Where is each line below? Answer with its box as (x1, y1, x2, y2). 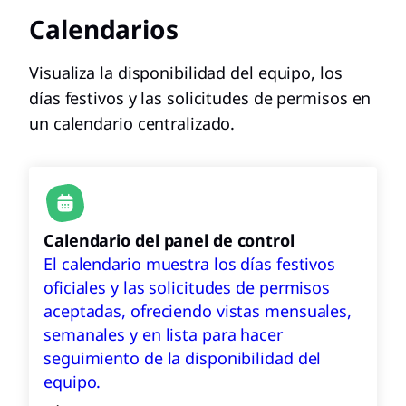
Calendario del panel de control (43, 229, 295, 251)
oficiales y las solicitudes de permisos (43, 276, 331, 298)
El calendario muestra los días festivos (43, 253, 336, 275)
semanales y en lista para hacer (43, 324, 283, 345)
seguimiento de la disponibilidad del (43, 347, 322, 369)
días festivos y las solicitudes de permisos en (29, 87, 372, 109)
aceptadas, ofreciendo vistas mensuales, (43, 300, 353, 322)
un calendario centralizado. (29, 112, 236, 134)
